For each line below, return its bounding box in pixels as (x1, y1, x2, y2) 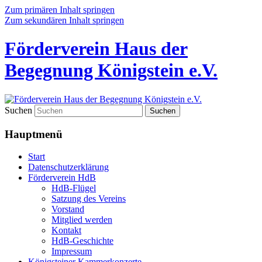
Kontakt (51, 225, 81, 236)
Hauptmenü (5, 127, 63, 140)
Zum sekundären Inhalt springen (5, 15, 124, 25)
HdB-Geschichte (51, 236, 113, 246)
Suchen (5, 105, 32, 115)
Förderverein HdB (28, 173, 96, 183)
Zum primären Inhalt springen (5, 5, 115, 15)
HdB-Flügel (51, 183, 96, 194)
